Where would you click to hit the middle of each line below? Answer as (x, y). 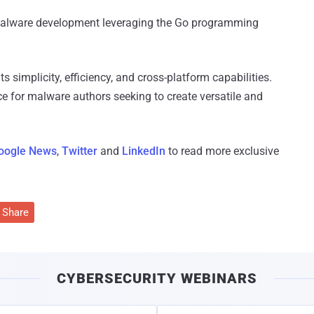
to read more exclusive (222, 151)
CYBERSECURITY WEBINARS (157, 279)
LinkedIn (144, 151)
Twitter (80, 151)
